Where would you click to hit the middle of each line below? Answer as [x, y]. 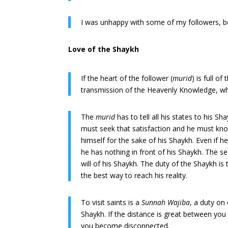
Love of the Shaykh [104, 49]
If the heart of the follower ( [127, 78]
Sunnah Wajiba [166, 203]
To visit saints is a [111, 203]
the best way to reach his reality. [134, 176]
